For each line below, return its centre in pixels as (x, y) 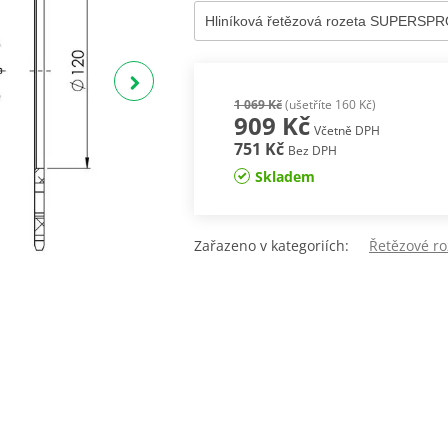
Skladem (284, 177)
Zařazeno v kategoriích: (281, 246)
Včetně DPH (346, 131)
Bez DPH (312, 151)
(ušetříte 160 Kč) (328, 105)
